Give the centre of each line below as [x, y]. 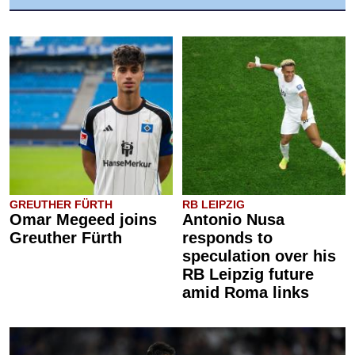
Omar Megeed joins [83, 219]
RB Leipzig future [248, 274]
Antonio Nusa [233, 219]
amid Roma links [246, 292]
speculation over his [259, 256]
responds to [227, 238]
